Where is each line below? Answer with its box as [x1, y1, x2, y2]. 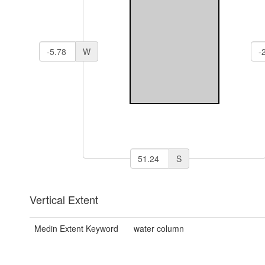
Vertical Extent [30, 192, 98, 208]
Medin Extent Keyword [34, 222, 118, 235]
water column [133, 222, 184, 235]
